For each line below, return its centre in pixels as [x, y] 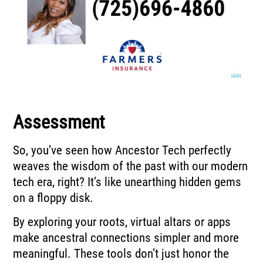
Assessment [59, 122]
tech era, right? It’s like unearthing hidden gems [127, 182]
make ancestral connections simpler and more [126, 237]
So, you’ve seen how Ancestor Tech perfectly [122, 150]
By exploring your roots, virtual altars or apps [122, 222]
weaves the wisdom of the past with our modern [131, 166]
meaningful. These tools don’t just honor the [121, 253]
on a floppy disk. [53, 198]
